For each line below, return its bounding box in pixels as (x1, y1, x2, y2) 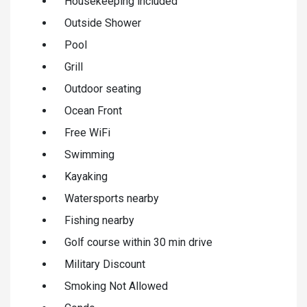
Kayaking (64, 169, 108, 183)
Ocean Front (64, 103, 122, 117)
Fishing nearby (64, 213, 134, 227)
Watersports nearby (64, 191, 159, 205)
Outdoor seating (64, 82, 141, 95)
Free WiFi (64, 125, 110, 139)
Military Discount (64, 257, 145, 271)
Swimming (64, 147, 114, 161)
